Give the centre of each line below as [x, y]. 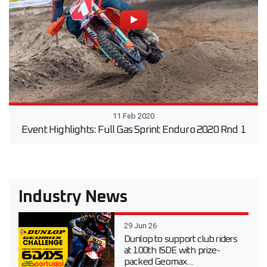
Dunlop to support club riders [181, 239]
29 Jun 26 [140, 226]
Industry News [73, 198]
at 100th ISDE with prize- [172, 251]
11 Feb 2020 [133, 116]
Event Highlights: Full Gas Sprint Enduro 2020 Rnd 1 [133, 130]
